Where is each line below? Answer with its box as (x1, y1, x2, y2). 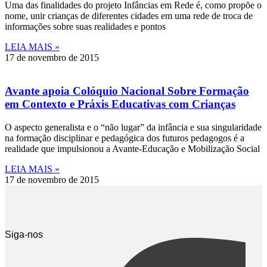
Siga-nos (5, 229, 43, 240)
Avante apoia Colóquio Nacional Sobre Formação (5, 85, 249, 98)
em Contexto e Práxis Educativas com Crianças (5, 98, 235, 111)
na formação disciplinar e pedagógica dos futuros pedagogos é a (5, 133, 244, 144)
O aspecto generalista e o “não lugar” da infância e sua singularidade (5, 122, 262, 133)
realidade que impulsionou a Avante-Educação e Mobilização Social (5, 144, 260, 154)
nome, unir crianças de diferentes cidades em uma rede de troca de (5, 10, 253, 21)
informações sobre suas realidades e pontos (5, 21, 166, 32)
